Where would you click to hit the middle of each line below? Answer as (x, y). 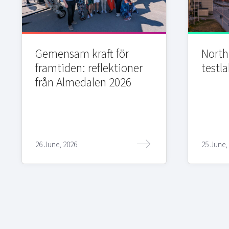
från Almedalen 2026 (83, 82)
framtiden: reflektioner (89, 68)
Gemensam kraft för (82, 54)
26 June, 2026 (56, 145)
